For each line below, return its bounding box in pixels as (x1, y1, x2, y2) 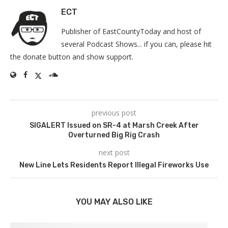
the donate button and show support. (10, 52, 133, 62)
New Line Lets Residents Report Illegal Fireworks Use (19, 161, 209, 170)
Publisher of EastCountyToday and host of (61, 26, 201, 37)
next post (98, 148, 130, 158)
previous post (92, 108, 136, 118)
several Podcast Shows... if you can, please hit (61, 39, 212, 49)
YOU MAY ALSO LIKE (75, 197, 153, 207)
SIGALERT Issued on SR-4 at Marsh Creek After (29, 121, 199, 130)
